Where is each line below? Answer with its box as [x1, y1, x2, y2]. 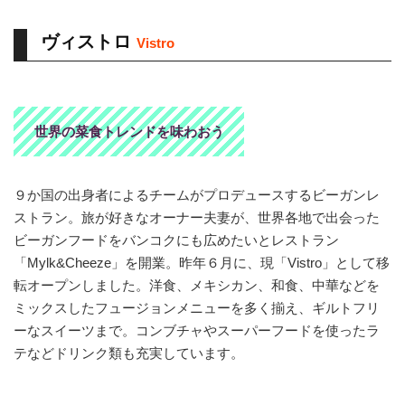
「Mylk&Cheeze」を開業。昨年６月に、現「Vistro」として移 [14, 254, 390, 270]
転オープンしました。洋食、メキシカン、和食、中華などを [14, 277, 380, 293]
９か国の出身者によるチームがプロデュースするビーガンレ [14, 186, 380, 202]
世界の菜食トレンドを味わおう [33, 123, 224, 139]
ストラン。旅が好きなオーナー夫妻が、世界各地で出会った [14, 209, 380, 225]
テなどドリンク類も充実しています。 [14, 344, 244, 361]
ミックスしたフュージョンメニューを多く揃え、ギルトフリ [14, 299, 380, 316]
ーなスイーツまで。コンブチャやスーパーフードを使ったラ [14, 322, 380, 338]
